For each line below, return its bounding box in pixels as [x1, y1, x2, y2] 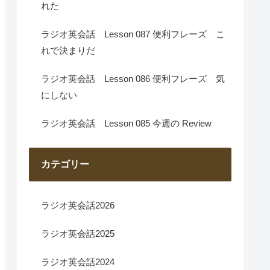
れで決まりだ [41, 45, 95, 55]
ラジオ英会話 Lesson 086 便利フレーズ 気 [41, 74, 225, 84]
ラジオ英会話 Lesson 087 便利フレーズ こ [41, 29, 225, 39]
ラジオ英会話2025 [41, 228, 115, 239]
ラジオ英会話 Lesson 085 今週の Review [41, 118, 212, 128]
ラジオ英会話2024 [41, 256, 115, 267]
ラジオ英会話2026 [41, 199, 115, 210]
